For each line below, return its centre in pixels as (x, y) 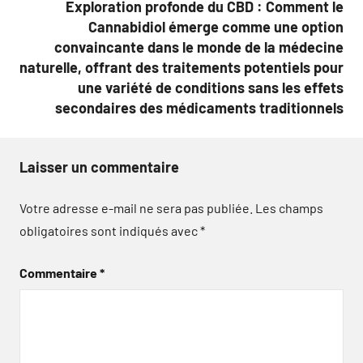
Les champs (289, 207)
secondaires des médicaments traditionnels (199, 107)
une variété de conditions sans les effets (211, 87)
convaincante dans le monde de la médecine (199, 47)
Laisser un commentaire (99, 167)
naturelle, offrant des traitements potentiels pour (181, 67)
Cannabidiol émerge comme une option (216, 26)
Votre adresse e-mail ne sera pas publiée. (136, 207)
